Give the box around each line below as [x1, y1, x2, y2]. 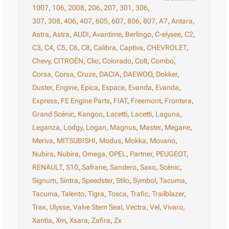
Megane [165, 123, 191, 132]
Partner [130, 150, 153, 158]
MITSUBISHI [57, 136, 96, 145]
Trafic [130, 190, 149, 198]
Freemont [131, 97, 162, 105]
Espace [102, 83, 125, 92]
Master [140, 123, 162, 132]
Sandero [110, 163, 137, 172]
